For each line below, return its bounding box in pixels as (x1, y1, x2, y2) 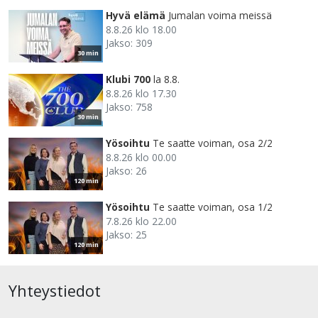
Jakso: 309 (106, 36, 153, 50)
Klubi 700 (106, 72, 150, 87)
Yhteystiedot (9, 280, 101, 302)
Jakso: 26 (106, 164, 147, 178)
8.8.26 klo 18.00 (106, 23, 177, 37)
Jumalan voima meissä (168, 9, 272, 23)
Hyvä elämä (106, 9, 165, 23)
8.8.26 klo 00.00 (106, 150, 177, 165)
